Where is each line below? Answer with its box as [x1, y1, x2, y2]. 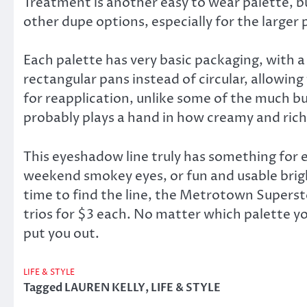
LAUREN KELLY [64, 280, 145, 295]
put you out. [23, 225, 99, 243]
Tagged [23, 280, 64, 295]
